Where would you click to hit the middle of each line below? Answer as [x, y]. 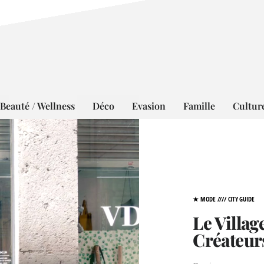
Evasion [148, 106]
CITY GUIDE [241, 199]
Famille [199, 106]
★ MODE [204, 199]
